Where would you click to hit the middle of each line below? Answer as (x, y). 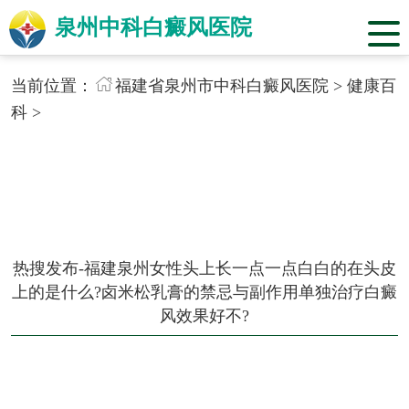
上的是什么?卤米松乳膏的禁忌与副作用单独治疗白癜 (204, 292)
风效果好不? (204, 315)
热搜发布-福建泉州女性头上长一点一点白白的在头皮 (204, 268)
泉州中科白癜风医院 (153, 27)
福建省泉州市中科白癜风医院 (221, 86)
